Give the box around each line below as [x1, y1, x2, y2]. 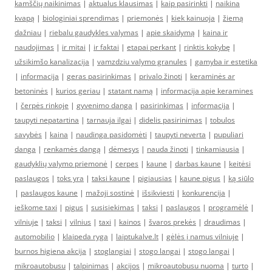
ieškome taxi [15, 202, 57, 212]
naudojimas [15, 42, 54, 52]
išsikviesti [142, 188, 174, 198]
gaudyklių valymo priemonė [15, 158, 107, 169]
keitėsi [229, 158, 251, 169]
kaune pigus [180, 173, 220, 183]
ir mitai [62, 42, 86, 52]
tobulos [210, 115, 235, 125]
